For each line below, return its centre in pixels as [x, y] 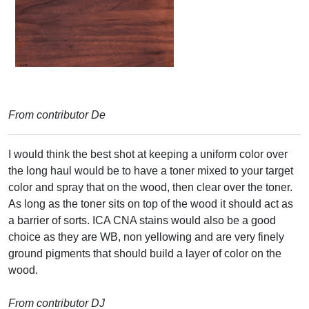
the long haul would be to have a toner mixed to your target [151, 170]
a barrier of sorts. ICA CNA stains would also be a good [142, 220]
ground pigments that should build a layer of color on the [145, 253]
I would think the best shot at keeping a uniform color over [148, 154]
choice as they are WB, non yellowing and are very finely [146, 237]
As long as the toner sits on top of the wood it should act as [151, 203]
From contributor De [57, 114]
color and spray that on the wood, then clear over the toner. [150, 187]
